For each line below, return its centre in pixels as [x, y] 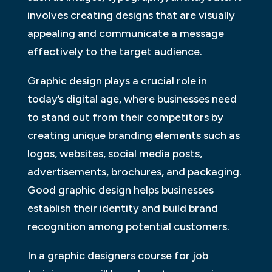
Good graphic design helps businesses [120, 190]
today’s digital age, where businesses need [132, 99]
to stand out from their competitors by [125, 117]
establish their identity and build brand [122, 208]
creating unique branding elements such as [133, 135]
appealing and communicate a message [125, 33]
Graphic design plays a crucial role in [117, 80]
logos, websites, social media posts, [114, 153]
